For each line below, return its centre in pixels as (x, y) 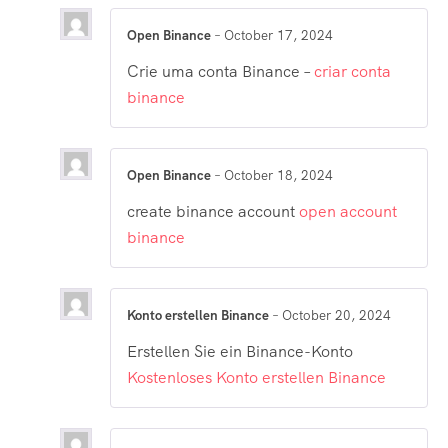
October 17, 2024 (278, 35)
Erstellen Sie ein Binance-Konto (240, 352)
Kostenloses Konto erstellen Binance (256, 378)
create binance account (213, 212)
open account (348, 212)
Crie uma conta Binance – (220, 71)
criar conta (352, 71)
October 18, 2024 (278, 175)
